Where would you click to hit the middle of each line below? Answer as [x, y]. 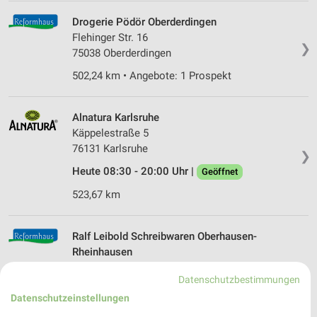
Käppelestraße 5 [110, 133]
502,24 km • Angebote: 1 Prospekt [152, 76]
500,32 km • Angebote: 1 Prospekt [152, 306]
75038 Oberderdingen [122, 53]
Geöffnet [220, 172]
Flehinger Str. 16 [110, 38]
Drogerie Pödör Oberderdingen [144, 22]
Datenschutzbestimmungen [240, 279]
